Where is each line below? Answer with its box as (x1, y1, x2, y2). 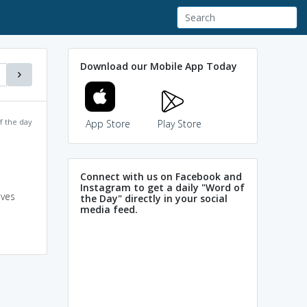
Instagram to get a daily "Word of (80, 180, 245, 194)
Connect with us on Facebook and (80, 169, 242, 183)
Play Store (158, 116, 201, 130)
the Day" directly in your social (80, 191, 228, 205)
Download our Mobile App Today (80, 59, 237, 73)
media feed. (80, 202, 138, 216)
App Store (85, 116, 130, 130)
